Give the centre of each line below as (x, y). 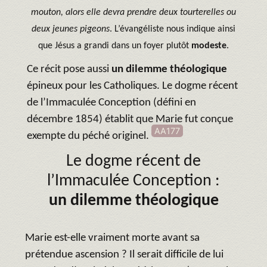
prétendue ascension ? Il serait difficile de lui (124, 254)
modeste (209, 46)
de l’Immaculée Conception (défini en (111, 103)
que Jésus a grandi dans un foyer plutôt (115, 46)
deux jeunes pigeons (71, 29)
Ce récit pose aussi (69, 69)
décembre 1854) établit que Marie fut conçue (130, 119)
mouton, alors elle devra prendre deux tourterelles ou (133, 12)
